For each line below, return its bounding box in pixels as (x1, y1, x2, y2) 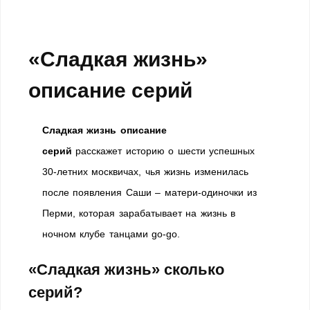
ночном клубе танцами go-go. (42, 228, 181, 239)
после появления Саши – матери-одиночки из (42, 187, 257, 198)
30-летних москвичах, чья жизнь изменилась (42, 166, 248, 177)
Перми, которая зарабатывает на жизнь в (42, 208, 235, 219)
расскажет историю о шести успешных (75, 145, 255, 156)
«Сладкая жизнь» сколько (28, 261, 224, 278)
